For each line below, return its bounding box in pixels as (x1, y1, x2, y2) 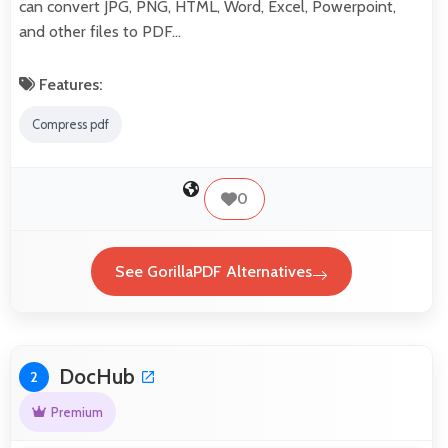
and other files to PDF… (19, 22, 181, 42)
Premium (50, 404, 103, 420)
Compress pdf (31, 116, 109, 132)
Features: (35, 75, 103, 95)
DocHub (59, 364, 135, 390)
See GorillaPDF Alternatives (115, 262, 312, 282)
